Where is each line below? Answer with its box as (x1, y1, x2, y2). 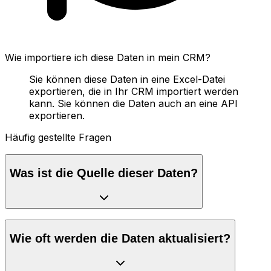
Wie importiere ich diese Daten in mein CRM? (5, 51, 211, 64)
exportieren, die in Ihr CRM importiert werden (29, 85, 238, 97)
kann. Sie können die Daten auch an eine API (29, 97, 238, 109)
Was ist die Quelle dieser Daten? (10, 166, 198, 180)
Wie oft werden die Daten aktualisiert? (10, 231, 230, 245)
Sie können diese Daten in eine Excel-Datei (29, 73, 225, 85)
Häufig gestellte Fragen (5, 131, 111, 143)
